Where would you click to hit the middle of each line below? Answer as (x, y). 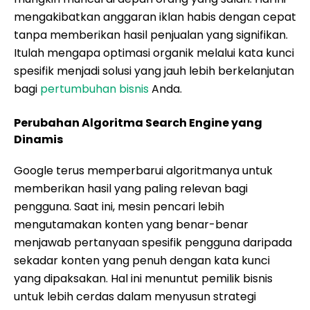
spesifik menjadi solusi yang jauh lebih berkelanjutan (154, 71)
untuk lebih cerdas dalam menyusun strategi (135, 297)
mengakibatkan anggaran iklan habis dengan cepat (155, 17)
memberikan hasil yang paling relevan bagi (131, 189)
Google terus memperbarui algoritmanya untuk (143, 171)
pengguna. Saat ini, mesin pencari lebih (119, 207)
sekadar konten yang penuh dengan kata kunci (142, 261)
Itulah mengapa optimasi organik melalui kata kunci (154, 53)
